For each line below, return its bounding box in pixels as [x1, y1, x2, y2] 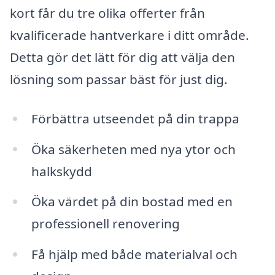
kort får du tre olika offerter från [10, 4, 205, 21]
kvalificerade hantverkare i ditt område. [10, 26, 249, 44]
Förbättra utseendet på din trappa [31, 109, 239, 127]
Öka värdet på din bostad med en [31, 193, 233, 211]
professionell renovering [31, 215, 180, 233]
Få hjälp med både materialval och [31, 246, 238, 263]
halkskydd [31, 162, 92, 180]
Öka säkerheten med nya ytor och [31, 140, 236, 158]
